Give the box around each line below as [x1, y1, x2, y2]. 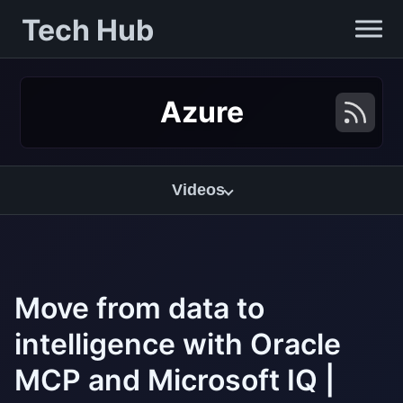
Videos [171, 181, 225, 199]
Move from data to [14, 291, 264, 326]
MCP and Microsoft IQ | [14, 363, 335, 398]
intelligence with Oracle [14, 327, 341, 362]
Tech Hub [22, 13, 154, 48]
